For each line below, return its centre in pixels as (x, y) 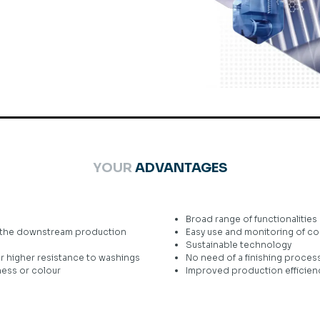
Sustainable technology (239, 245)
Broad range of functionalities (251, 219)
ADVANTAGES (181, 168)
